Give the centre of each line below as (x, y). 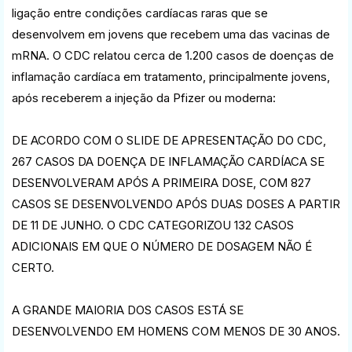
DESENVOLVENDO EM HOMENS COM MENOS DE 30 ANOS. (176, 331)
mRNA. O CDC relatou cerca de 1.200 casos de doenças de (173, 55)
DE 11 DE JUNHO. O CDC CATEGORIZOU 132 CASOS (153, 225)
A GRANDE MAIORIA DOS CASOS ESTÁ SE (128, 310)
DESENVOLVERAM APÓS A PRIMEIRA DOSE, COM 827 (161, 182)
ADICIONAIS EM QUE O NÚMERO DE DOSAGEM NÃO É (162, 246)
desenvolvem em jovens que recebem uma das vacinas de (171, 34)
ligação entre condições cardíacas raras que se (140, 13)
